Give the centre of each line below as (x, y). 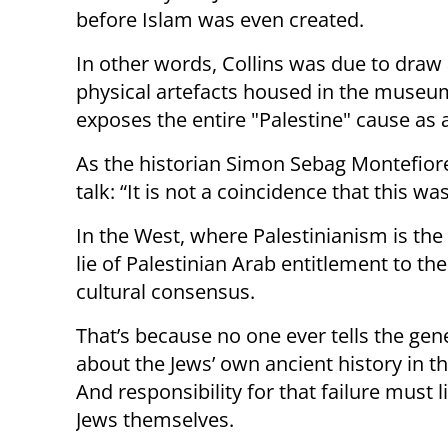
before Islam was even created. (220, 20)
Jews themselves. (155, 420)
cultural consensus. (165, 292)
